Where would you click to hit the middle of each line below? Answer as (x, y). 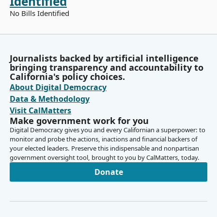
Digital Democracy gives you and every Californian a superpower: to (108, 130)
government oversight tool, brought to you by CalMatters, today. (105, 158)
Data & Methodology (50, 99)
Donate (108, 172)
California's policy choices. (67, 77)
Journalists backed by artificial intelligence (104, 58)
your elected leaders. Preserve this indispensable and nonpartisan (104, 148)
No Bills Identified (39, 13)
